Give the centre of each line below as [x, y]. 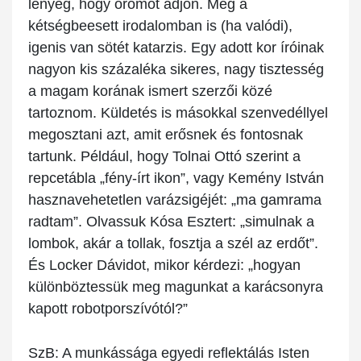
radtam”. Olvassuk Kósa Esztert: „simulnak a [171, 222]
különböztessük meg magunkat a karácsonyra [176, 287]
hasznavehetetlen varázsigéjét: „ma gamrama [175, 200]
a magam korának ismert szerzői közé [150, 91]
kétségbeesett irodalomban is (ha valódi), [160, 26]
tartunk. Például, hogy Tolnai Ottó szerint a [164, 157]
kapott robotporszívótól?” [108, 309]
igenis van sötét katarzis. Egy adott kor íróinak [176, 48]
